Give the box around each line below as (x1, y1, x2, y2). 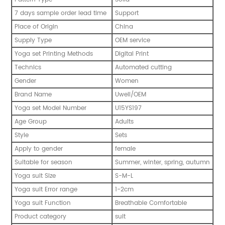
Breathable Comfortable (115, 198, 187, 208)
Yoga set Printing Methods (15, 49, 93, 59)
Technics (15, 62, 42, 72)
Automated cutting (115, 62, 172, 72)
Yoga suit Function (15, 198, 71, 208)
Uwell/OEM (115, 89, 147, 99)
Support (115, 8, 139, 18)
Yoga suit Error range (15, 184, 78, 194)
